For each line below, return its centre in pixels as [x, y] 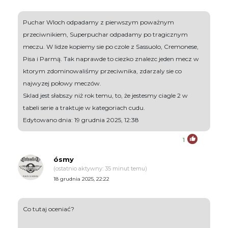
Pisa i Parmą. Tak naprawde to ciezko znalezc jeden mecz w [111, 59]
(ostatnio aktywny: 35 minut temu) [100, 168]
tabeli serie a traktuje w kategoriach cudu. [84, 107]
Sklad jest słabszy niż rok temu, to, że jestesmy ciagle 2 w [105, 95]
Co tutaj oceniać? [49, 209]
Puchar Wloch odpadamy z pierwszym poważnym [98, 22]
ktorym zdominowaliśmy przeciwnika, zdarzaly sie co [102, 71]
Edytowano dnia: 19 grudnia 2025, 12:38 [81, 120]
